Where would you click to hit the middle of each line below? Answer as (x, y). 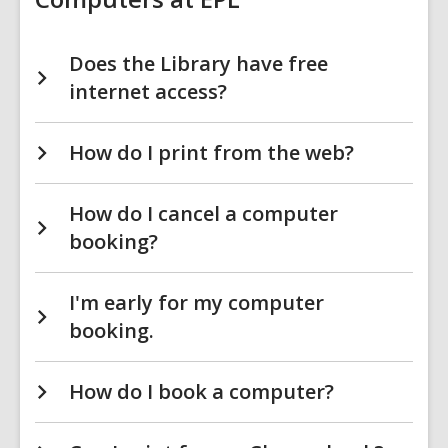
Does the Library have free (198, 63)
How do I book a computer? (201, 391)
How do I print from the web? (211, 152)
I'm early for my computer (196, 302)
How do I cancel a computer (203, 213)
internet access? (148, 91)
